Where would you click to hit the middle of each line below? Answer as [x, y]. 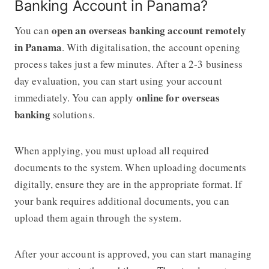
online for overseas [178, 97]
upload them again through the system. [98, 217]
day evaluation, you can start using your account [118, 80]
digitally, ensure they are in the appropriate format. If [128, 184]
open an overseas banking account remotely [149, 30]
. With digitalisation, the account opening [151, 47]
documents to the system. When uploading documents [130, 167]
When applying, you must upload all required [112, 150]
